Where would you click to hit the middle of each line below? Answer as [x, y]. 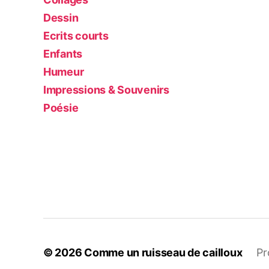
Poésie [61, 108]
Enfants [63, 54]
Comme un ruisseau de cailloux [163, 252]
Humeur [64, 72]
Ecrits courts [76, 36]
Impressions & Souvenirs [106, 90]
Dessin [61, 18]
